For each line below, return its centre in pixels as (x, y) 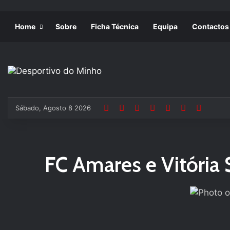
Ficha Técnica (115, 26)
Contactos (210, 26)
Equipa (165, 26)
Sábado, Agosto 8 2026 (53, 108)
